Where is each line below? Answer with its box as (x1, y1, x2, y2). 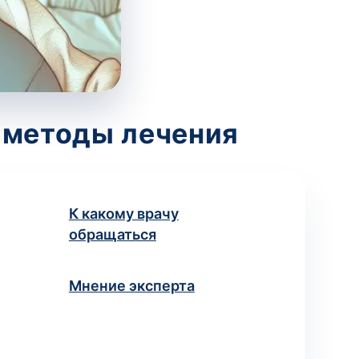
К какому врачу (68, 205, 179, 222)
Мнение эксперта (68, 277, 195, 294)
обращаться (68, 226, 156, 243)
